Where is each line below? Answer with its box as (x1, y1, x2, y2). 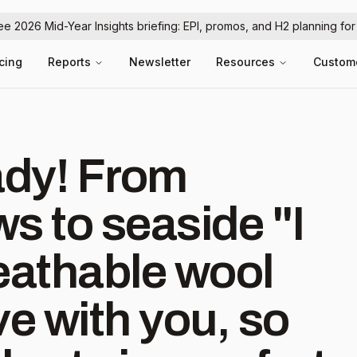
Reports (48, 55, 91, 69)
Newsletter (129, 55, 190, 69)
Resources (216, 55, 275, 69)
